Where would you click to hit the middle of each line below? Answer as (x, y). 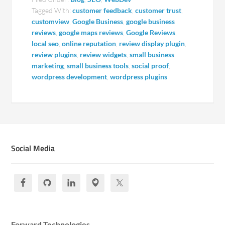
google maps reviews (91, 32)
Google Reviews (151, 32)
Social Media (33, 148)
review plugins (54, 54)
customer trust (158, 10)
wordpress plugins (139, 77)
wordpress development (70, 77)
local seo (45, 43)
